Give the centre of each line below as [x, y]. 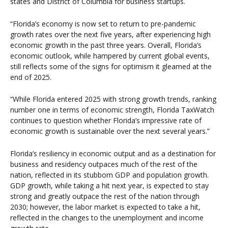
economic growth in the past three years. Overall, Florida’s [106, 45]
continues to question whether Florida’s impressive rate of [106, 121]
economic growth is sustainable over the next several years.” [110, 131]
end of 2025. [31, 77]
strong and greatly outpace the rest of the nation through [105, 196]
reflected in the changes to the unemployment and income [107, 217]
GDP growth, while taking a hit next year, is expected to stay [109, 185]
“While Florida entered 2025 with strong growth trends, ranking [113, 99]
